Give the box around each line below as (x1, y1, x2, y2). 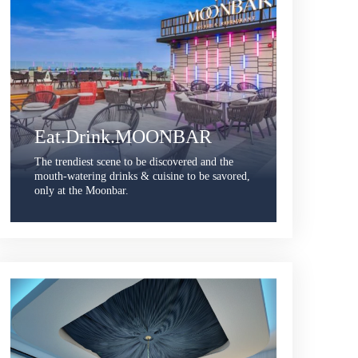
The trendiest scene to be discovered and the (34, 155, 233, 168)
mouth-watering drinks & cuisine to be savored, (34, 169, 250, 182)
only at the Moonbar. (34, 184, 129, 197)
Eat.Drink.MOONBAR (34, 125, 212, 147)
